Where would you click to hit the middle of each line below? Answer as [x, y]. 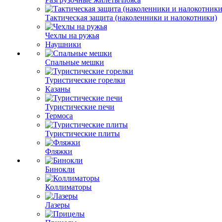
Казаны [58, 89]
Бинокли [60, 169]
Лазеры [57, 205]
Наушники [63, 44]
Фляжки [59, 151]
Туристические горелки [85, 80]
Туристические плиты [83, 134]
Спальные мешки [75, 62]
